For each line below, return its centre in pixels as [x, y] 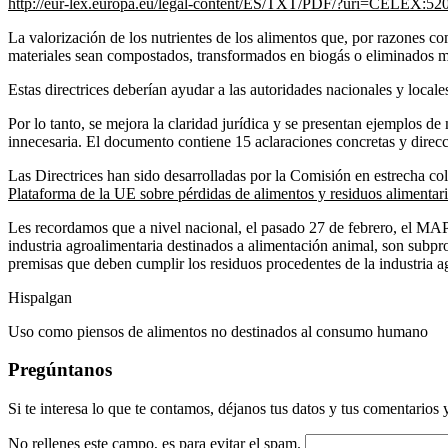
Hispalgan [40, 297]
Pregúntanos [60, 370]
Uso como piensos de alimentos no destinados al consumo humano [218, 331]
